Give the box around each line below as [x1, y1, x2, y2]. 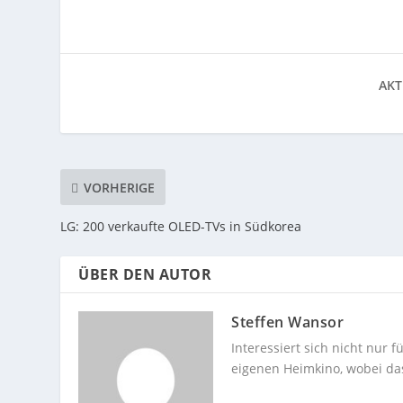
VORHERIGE [84, 178, 156, 196]
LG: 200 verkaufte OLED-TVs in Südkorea [60, 218, 302, 236]
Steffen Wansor [231, 312, 345, 333]
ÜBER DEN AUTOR [78, 264, 212, 285]
